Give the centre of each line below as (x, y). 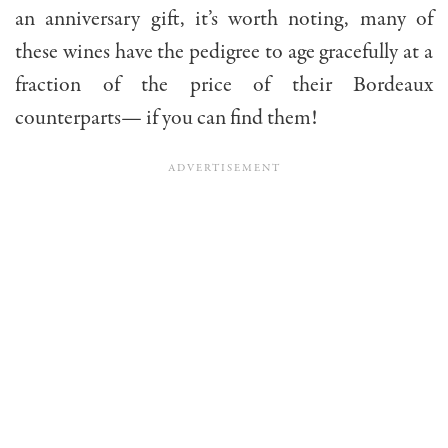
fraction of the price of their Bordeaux (224, 85)
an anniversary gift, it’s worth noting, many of (224, 19)
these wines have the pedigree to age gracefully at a (224, 52)
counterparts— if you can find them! (166, 118)
